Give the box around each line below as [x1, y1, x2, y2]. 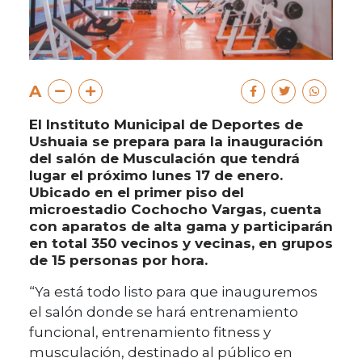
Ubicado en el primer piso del [29, 184, 244, 201]
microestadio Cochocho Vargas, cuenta [29, 201, 322, 218]
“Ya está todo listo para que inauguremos [29, 284, 318, 301]
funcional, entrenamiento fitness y [29, 324, 271, 341]
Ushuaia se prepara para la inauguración [29, 133, 323, 150]
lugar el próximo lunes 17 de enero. [29, 167, 283, 184]
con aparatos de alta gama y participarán [29, 218, 333, 235]
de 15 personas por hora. [29, 252, 208, 269]
